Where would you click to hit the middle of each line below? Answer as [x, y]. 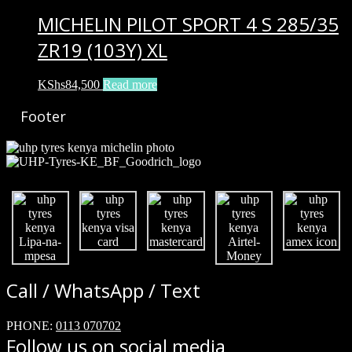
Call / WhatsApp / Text [103, 291]
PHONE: [31, 326]
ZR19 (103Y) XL [103, 49]
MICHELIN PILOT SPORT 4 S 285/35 [188, 24]
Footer [43, 117]
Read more [130, 85]
